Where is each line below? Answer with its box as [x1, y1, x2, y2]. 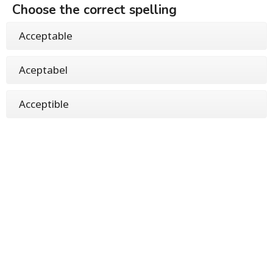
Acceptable [19, 29, 73, 43]
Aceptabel [19, 63, 68, 77]
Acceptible [19, 97, 69, 111]
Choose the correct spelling [12, 1, 177, 18]
